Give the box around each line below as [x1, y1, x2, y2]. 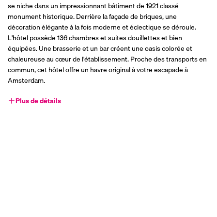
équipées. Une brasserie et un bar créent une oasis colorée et [8, 43, 192, 54]
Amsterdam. [8, 75, 45, 86]
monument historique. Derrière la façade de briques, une [8, 11, 177, 22]
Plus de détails [15, 95, 61, 107]
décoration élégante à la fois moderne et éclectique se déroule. [8, 22, 196, 33]
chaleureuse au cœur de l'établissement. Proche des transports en [8, 54, 207, 65]
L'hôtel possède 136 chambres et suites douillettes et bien [8, 32, 182, 44]
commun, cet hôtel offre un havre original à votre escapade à [8, 64, 188, 76]
